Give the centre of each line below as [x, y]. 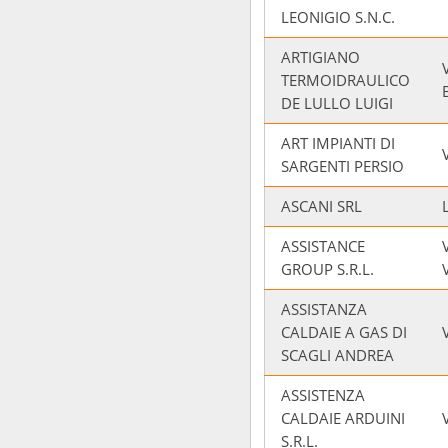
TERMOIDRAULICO [345, 80]
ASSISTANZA [324, 309]
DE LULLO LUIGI [337, 103]
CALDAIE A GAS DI [344, 332]
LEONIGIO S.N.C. [338, 17]
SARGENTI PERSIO [342, 166]
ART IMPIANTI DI [338, 143]
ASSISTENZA [323, 395]
